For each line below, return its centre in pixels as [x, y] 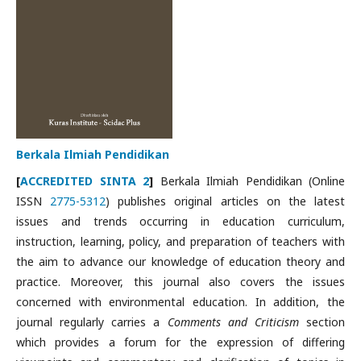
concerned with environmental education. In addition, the [180, 302]
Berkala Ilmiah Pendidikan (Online [249, 181]
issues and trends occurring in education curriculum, [180, 221]
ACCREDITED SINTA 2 [85, 181]
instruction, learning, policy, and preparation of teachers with [180, 241]
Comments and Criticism [233, 322]
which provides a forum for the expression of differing [180, 342]
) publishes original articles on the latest [226, 201]
